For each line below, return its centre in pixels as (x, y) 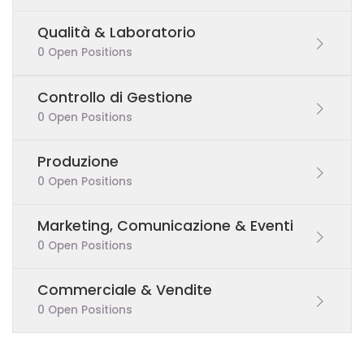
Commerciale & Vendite (125, 290)
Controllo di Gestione (115, 97)
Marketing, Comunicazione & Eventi (165, 225)
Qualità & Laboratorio (117, 32)
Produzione (78, 161)
